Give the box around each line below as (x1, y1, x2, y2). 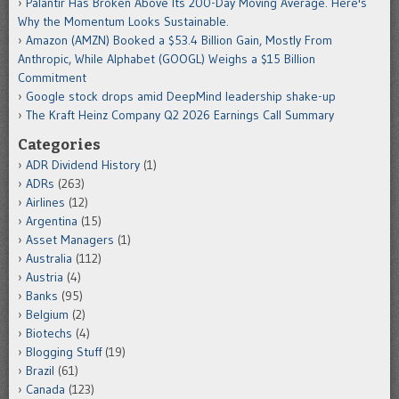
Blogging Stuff (26, 344, 102, 361)
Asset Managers (26, 232, 114, 248)
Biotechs (26, 325, 72, 342)
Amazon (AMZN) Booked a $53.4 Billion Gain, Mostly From (26, 32, 332, 49)
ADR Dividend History (26, 157, 140, 174)
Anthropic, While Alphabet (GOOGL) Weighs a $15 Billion (18, 51, 315, 68)
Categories (18, 135, 101, 154)
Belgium (26, 306, 69, 323)
